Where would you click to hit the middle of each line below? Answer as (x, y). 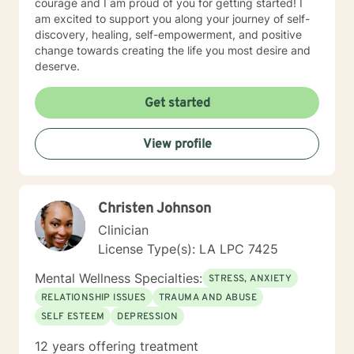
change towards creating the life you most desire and (173, 50)
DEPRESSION (148, 317)
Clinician (123, 230)
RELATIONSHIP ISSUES (94, 298)
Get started (177, 104)
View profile (177, 145)
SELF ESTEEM (73, 317)
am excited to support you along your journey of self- (172, 19)
